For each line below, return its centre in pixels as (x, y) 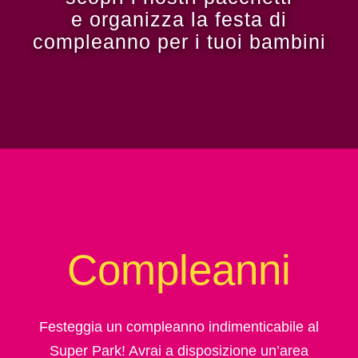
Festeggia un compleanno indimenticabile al (179, 326)
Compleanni (179, 269)
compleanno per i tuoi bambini (179, 42)
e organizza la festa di (179, 20)
